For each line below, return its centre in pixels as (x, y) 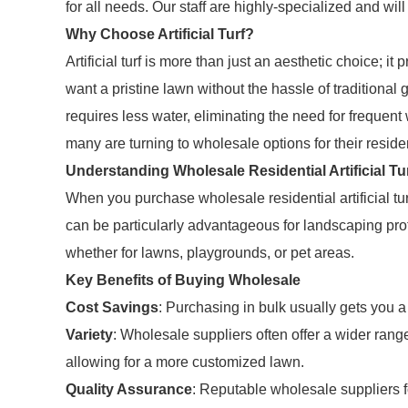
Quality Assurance (129, 389)
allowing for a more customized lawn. (185, 362)
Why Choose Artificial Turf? (160, 34)
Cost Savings (112, 307)
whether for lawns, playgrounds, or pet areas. (210, 253)
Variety (89, 335)
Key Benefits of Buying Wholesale (183, 280)
